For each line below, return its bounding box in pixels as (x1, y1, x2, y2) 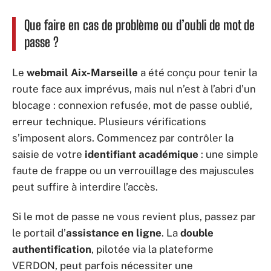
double (180, 227, 214, 239)
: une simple (198, 148, 258, 160)
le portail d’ (12, 227, 66, 239)
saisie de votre (12, 148, 85, 160)
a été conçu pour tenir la (138, 66, 257, 79)
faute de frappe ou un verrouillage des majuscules (12, 164, 254, 177)
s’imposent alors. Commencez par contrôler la (12, 131, 233, 144)
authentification (12, 243, 91, 255)
